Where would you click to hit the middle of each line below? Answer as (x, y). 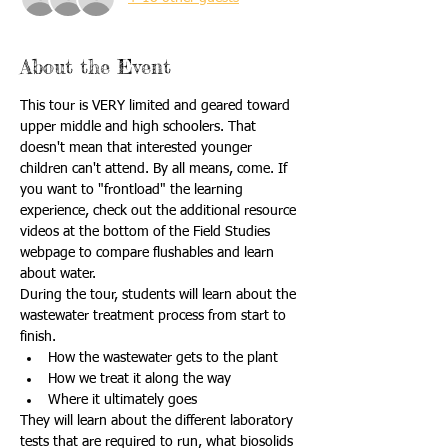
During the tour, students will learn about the (160, 295)
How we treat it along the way (141, 379)
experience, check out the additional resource (160, 211)
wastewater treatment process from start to (155, 316)
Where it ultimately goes (122, 400)
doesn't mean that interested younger (138, 148)
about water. (58, 274)
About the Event (95, 66)
